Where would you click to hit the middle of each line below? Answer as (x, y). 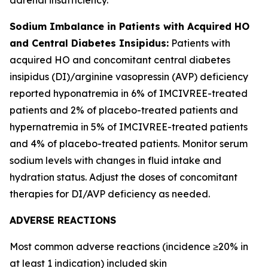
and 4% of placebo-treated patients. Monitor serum (129, 143)
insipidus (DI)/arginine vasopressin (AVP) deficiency (129, 76)
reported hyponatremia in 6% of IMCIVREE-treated (129, 93)
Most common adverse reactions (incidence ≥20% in (129, 246)
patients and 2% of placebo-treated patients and (124, 110)
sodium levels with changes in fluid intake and (115, 160)
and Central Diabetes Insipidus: (89, 43)
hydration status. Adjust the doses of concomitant (124, 177)
